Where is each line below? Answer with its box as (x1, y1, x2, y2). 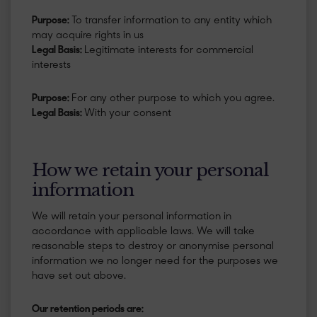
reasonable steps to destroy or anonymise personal (32, 241, 274, 252)
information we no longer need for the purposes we (32, 256, 278, 267)
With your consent (84, 108, 171, 119)
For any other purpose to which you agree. (71, 93, 275, 104)
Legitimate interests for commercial (84, 45, 253, 56)
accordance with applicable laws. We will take (32, 226, 255, 237)
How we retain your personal (32, 159, 269, 180)
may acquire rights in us (32, 30, 144, 41)
